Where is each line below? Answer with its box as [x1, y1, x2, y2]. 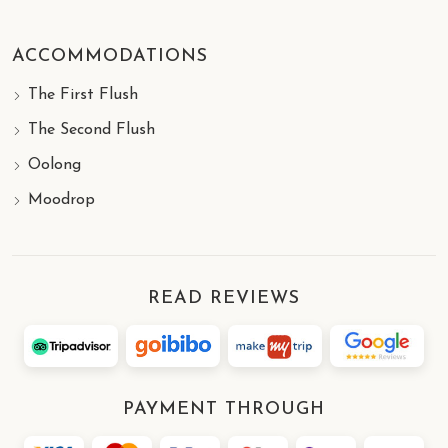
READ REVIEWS [148, 289, 300, 309]
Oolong [28, 157, 81, 174]
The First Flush [28, 87, 138, 104]
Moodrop [28, 192, 95, 209]
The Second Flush [28, 122, 155, 139]
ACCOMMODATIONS [12, 47, 208, 67]
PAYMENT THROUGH [123, 400, 325, 420]
